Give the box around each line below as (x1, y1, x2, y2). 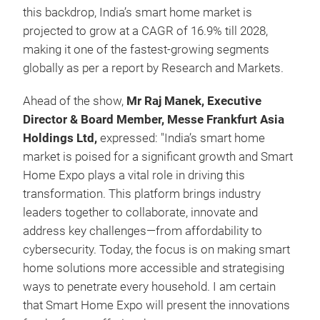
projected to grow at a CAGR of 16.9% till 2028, (23, 24, 268, 38)
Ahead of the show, (23, 94, 126, 108)
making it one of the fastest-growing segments (23, 43, 269, 56)
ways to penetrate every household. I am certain (23, 280, 276, 294)
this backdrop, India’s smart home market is (23, 6, 252, 19)
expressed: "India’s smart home (97, 131, 265, 145)
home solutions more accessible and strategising (23, 261, 284, 275)
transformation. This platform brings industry (23, 187, 261, 201)
